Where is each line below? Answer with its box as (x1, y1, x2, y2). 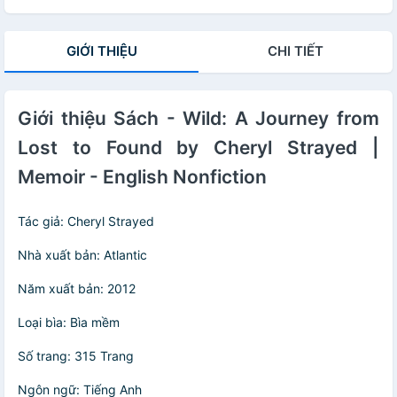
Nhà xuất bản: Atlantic (18, 247, 147, 263)
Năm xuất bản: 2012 (18, 281, 136, 297)
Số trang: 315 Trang (18, 348, 134, 364)
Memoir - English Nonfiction (18, 166, 267, 189)
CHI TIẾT (268, 43, 323, 60)
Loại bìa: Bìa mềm (18, 315, 120, 331)
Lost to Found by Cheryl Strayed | (18, 136, 379, 160)
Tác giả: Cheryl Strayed (18, 214, 154, 230)
